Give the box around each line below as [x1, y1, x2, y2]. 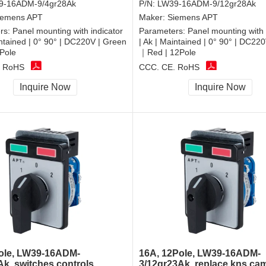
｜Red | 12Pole [139, 47, 196, 58]
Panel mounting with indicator [12, 26, 123, 36]
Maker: [139, 12, 167, 23]
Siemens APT [167, 12, 218, 23]
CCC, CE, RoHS [139, 62, 199, 72]
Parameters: [139, 26, 188, 36]
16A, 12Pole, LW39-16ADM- [139, 248, 261, 259]
